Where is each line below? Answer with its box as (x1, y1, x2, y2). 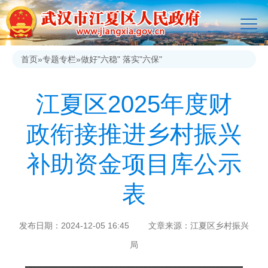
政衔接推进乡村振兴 (26, 121, 242, 148)
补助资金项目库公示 (26, 151, 242, 178)
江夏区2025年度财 (36, 91, 232, 118)
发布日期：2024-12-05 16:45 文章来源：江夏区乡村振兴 (19, 221, 249, 231)
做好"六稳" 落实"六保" (81, 54, 162, 65)
